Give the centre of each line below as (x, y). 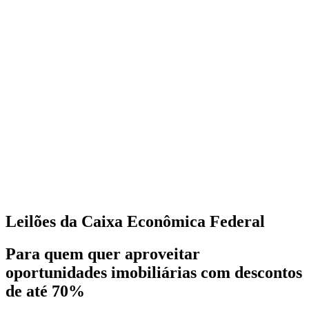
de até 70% (45, 291)
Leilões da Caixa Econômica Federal (135, 222)
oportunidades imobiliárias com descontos (154, 273)
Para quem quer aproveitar (103, 254)
